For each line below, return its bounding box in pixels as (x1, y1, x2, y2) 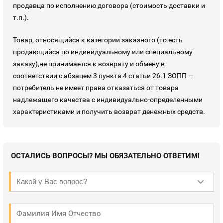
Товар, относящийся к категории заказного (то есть (13, 35, 183, 44)
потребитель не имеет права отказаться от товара (13, 83, 179, 92)
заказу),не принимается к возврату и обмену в (13, 59, 165, 68)
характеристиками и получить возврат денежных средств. (13, 107, 205, 115)
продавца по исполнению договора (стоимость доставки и (13, 1, 205, 9)
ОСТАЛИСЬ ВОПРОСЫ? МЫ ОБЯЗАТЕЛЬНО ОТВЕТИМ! (11, 151, 200, 160)
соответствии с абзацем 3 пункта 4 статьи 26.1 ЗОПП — (13, 71, 194, 80)
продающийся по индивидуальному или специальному (13, 47, 193, 56)
